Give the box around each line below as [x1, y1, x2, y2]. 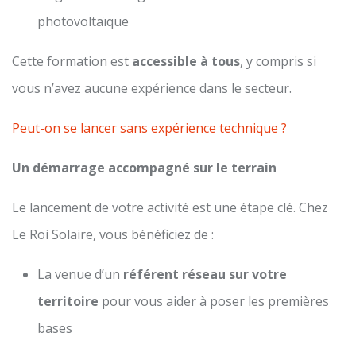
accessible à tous [132, 52, 240, 70]
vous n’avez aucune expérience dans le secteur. [12, 79, 292, 97]
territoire [37, 292, 99, 310]
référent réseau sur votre [123, 265, 287, 283]
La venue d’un [37, 265, 123, 283]
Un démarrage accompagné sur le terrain [12, 158, 277, 176]
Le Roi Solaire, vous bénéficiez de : [12, 225, 214, 243]
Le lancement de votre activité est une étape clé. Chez [12, 198, 328, 216]
